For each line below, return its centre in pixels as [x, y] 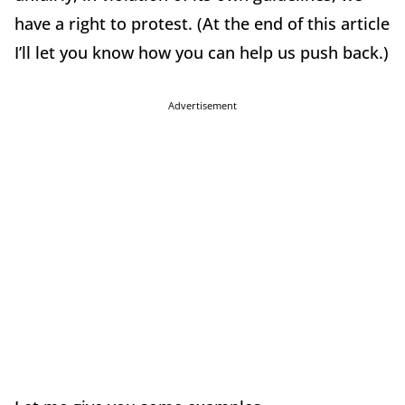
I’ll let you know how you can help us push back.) [202, 53]
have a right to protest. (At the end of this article [202, 24]
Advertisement [202, 106]
